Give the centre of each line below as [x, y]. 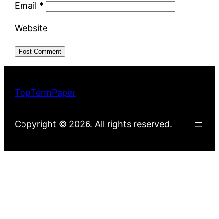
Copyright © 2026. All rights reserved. [94, 124]
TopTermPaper [45, 93]
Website [31, 28]
